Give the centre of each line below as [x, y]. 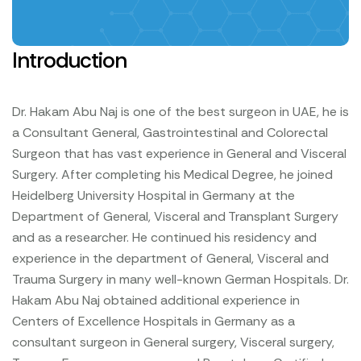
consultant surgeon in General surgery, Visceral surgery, [173, 342]
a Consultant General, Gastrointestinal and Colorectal [170, 133]
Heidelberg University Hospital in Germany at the [154, 196]
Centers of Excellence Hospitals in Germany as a [154, 322]
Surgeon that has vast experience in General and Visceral [179, 154]
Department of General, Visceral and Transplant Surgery [175, 217]
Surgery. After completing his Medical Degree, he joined [172, 175]
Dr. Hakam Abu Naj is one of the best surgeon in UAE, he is [180, 112]
